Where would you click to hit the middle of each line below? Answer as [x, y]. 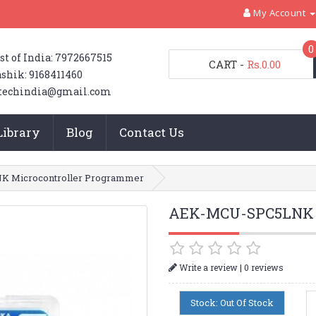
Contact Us [151, 132]
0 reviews [263, 267]
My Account [280, 13]
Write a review [207, 267]
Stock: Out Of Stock [232, 302]
